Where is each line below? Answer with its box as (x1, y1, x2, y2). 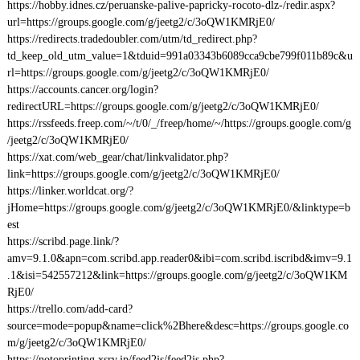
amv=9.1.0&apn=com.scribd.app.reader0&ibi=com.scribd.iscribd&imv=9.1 (6, 252, 352, 264)
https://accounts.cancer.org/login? (6, 84, 158, 96)
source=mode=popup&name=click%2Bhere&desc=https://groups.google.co (6, 320, 349, 332)
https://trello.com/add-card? (6, 303, 133, 315)
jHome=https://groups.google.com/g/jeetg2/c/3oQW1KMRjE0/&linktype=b (6, 202, 350, 214)
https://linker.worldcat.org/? (6, 185, 133, 197)
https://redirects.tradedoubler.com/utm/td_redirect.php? (6, 33, 257, 45)
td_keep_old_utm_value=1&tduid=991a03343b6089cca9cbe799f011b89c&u (6, 50, 353, 62)
